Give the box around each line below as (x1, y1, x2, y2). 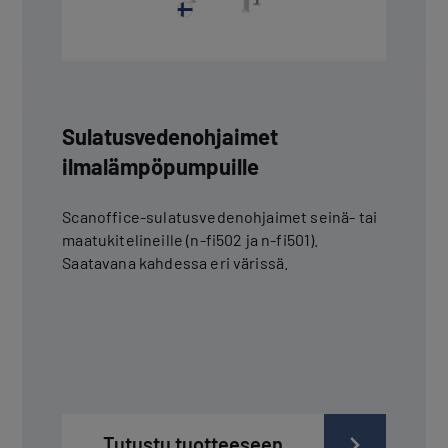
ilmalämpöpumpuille (62, 152, 260, 179)
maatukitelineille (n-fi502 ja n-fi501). (62, 229, 319, 249)
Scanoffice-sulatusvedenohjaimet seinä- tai (62, 206, 378, 226)
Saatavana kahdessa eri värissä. (62, 252, 289, 272)
